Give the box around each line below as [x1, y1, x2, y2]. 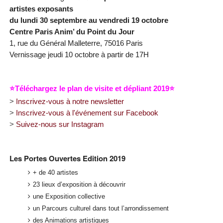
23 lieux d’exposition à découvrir [33, 181, 126, 189]
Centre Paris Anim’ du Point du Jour [9, 27, 134, 36]
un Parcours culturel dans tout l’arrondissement [33, 205, 169, 213]
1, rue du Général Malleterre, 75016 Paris [9, 38, 143, 47]
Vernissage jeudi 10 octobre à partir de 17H [9, 50, 151, 59]
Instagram [71, 119, 104, 128]
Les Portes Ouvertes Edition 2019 [9, 152, 125, 164]
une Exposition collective [33, 193, 106, 201]
